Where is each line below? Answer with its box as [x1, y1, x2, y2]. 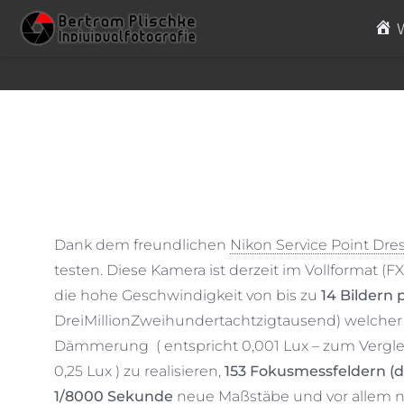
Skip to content [9, 20, 111, 38]
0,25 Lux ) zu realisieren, [54, 363, 225, 380]
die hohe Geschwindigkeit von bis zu [54, 287, 321, 304]
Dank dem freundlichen [54, 236, 230, 253]
